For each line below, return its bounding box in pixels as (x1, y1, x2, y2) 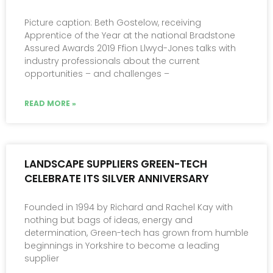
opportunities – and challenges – (24, 68, 169, 80)
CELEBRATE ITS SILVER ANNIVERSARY (24, 171, 209, 186)
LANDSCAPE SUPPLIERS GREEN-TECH (24, 157, 207, 172)
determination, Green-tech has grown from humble (24, 227, 249, 239)
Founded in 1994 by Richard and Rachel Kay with (24, 201, 233, 214)
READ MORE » (24, 98, 76, 109)
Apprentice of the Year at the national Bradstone (24, 29, 235, 42)
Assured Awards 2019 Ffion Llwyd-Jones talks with (24, 42, 236, 55)
